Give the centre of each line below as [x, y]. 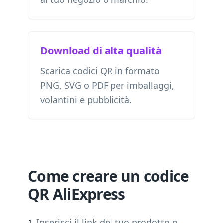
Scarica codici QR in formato [100, 71]
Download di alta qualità [101, 51]
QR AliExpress [77, 194]
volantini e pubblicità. [86, 100]
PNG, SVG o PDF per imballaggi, [107, 85]
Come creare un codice [109, 176]
